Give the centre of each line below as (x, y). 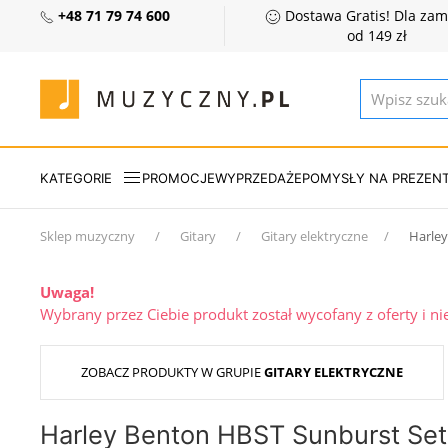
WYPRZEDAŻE (258, 177)
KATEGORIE (76, 177)
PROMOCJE (178, 177)
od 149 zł (376, 36)
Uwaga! (67, 292)
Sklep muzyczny (87, 236)
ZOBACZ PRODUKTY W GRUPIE (172, 372)
